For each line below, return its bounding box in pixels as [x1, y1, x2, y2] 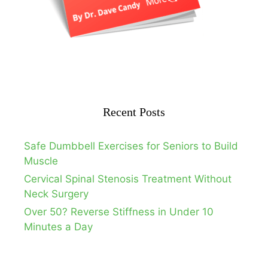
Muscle [24, 155, 58, 167]
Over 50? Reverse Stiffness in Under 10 [24, 206, 214, 218]
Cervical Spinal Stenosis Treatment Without [24, 173, 232, 185]
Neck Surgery [24, 188, 89, 200]
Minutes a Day [24, 221, 93, 233]
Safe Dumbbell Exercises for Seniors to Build [24, 140, 238, 153]
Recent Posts [103, 105, 165, 119]
